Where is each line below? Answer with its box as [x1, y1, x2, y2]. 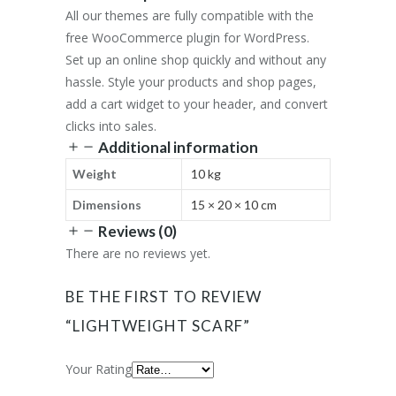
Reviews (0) [98, 222, 177, 240]
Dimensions [72, 197, 141, 212]
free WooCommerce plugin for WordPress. [65, 29, 309, 46]
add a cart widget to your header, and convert [65, 95, 328, 112]
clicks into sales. [65, 118, 156, 134]
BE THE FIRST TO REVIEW [65, 287, 262, 306]
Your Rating [65, 361, 132, 377]
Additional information [98, 138, 258, 156]
